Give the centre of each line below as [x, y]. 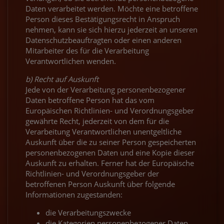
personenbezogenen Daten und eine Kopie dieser [110, 152]
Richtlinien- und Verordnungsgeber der [92, 173]
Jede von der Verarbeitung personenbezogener [105, 89]
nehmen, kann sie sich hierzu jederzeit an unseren [111, 29]
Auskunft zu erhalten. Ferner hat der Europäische [110, 163]
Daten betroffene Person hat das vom [90, 100]
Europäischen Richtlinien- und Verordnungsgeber [110, 110]
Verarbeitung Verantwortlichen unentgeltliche [103, 131]
